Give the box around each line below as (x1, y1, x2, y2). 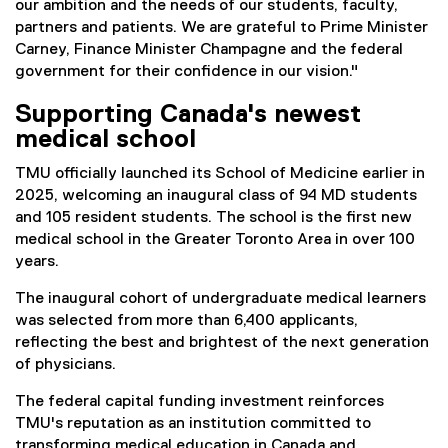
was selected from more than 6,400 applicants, (15, 313, 358, 330)
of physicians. (15, 357, 116, 374)
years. (15, 254, 59, 271)
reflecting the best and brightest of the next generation (15, 335, 429, 352)
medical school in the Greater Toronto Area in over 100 (15, 232, 415, 249)
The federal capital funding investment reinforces (15, 394, 384, 411)
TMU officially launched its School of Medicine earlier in (15, 166, 425, 183)
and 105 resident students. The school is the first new (15, 210, 412, 227)
